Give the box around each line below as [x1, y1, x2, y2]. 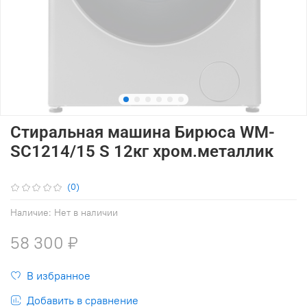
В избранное [27, 268, 90, 282]
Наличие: [10, 206, 51, 219]
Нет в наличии [54, 206, 118, 219]
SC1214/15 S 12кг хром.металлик [10, 141, 273, 161]
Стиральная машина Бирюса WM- [10, 122, 275, 142]
